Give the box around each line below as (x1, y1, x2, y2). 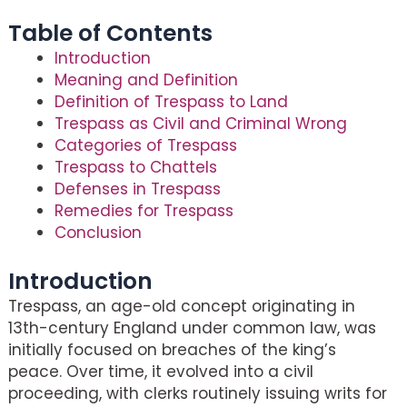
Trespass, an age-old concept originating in (8, 294, 355, 317)
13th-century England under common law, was (8, 316, 376, 339)
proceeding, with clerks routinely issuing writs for (8, 382, 387, 404)
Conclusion (55, 222, 142, 244)
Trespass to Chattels (55, 156, 217, 179)
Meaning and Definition (55, 69, 238, 92)
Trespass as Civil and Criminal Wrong (55, 113, 347, 135)
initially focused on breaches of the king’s (8, 338, 336, 361)
